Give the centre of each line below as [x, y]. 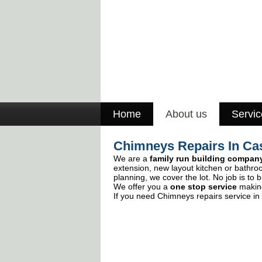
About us [186, 114]
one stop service [204, 187]
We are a [132, 158]
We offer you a [142, 187]
